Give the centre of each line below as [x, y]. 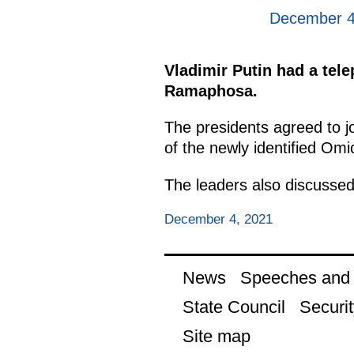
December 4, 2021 [218, 220]
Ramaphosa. [211, 91]
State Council [233, 307]
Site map [216, 336]
